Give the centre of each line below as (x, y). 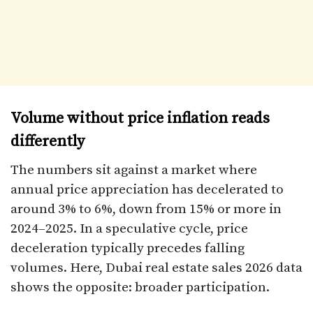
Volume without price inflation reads (140, 118)
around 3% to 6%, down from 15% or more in (146, 209)
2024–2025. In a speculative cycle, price (129, 228)
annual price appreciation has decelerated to (147, 189)
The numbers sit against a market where (134, 170)
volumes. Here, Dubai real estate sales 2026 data (156, 268)
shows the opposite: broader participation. (140, 287)
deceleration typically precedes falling (128, 248)
